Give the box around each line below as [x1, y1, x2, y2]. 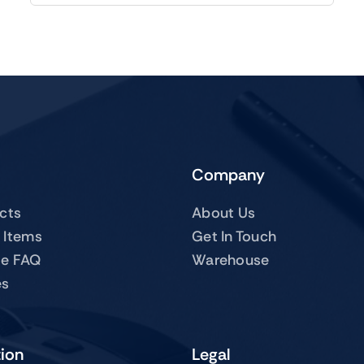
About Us [192, 202, 256, 223]
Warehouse [192, 249, 270, 270]
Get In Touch [192, 226, 277, 246]
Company [192, 163, 265, 185]
